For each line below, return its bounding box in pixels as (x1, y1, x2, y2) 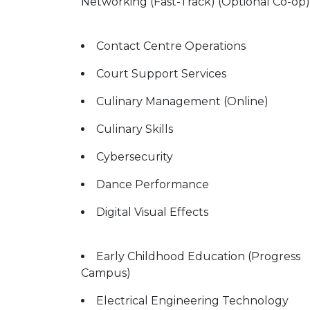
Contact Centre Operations (96, 39, 246, 53)
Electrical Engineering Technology (96, 294, 289, 307)
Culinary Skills (96, 122, 173, 136)
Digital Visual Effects (96, 206, 208, 219)
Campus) (81, 266, 131, 280)
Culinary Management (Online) (96, 95, 268, 108)
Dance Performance (96, 178, 209, 191)
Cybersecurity (96, 150, 173, 163)
